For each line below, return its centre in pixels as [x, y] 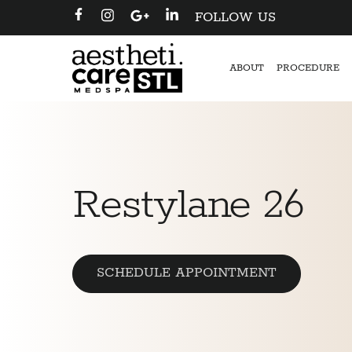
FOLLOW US [235, 17]
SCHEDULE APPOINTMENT [187, 273]
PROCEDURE [308, 68]
